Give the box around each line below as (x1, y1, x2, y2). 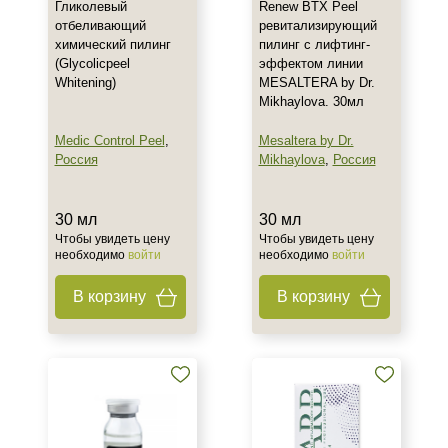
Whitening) (54, 75, 116, 90)
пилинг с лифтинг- (258, 37, 370, 52)
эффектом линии (258, 56, 363, 71)
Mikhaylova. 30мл (258, 94, 364, 109)
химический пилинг (54, 37, 171, 52)
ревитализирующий (258, 18, 377, 33)
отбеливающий (54, 18, 146, 33)
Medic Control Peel (54, 133, 165, 148)
